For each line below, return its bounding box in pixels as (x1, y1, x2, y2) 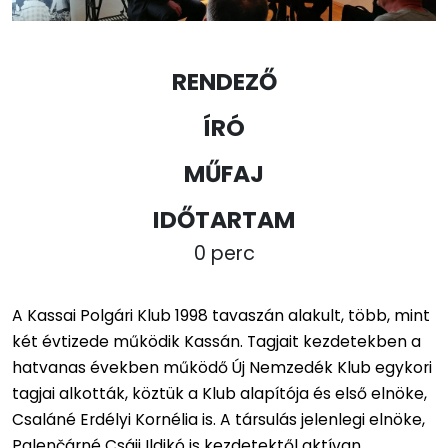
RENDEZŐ (171, 65, 277, 99)
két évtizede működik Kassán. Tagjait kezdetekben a (12, 331, 421, 353)
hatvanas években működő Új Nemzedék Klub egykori (12, 357, 432, 379)
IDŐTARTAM (153, 203, 295, 237)
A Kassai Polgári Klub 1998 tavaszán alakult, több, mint (12, 305, 430, 327)
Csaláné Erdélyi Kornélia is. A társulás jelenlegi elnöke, (12, 409, 425, 431)
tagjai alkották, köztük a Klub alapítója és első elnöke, (12, 383, 427, 405)
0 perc (193, 240, 255, 268)
